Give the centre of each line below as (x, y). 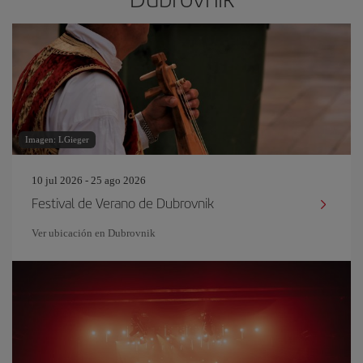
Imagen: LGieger (57, 139)
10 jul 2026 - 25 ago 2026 (89, 180)
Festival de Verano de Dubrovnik (123, 203)
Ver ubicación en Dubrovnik (94, 233)
